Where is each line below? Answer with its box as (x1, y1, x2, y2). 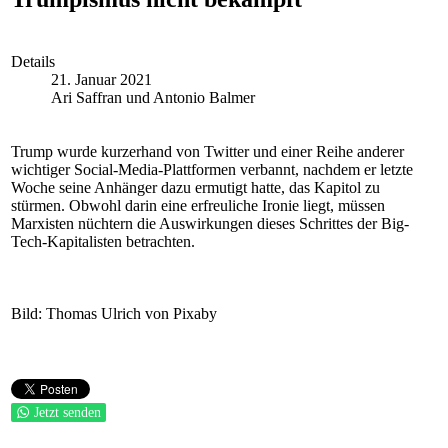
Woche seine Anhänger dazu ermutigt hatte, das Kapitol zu (11, 179, 380, 196)
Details (11, 53, 55, 70)
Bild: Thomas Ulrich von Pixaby (11, 305, 217, 322)
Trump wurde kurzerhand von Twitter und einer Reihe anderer (11, 143, 404, 160)
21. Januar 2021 (51, 71, 152, 88)
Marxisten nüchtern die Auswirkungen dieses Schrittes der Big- (11, 215, 409, 232)
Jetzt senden (34, 405, 101, 420)
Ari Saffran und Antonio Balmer (51, 89, 255, 106)
